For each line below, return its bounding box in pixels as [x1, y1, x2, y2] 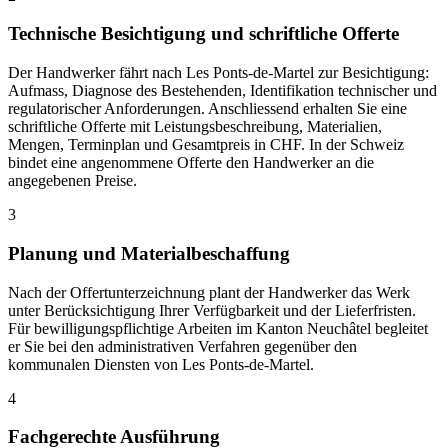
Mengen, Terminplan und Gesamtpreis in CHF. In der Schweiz [8, 136, 404, 154]
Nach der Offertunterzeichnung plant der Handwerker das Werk [8, 283, 410, 301]
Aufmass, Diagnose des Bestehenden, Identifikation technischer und [8, 82, 437, 100]
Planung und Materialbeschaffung [8, 242, 290, 264]
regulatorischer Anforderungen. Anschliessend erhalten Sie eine [8, 100, 407, 118]
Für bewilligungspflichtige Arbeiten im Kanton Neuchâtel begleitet [8, 319, 428, 337]
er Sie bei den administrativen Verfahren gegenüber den [8, 337, 357, 355]
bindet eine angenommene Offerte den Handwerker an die [8, 154, 374, 172]
